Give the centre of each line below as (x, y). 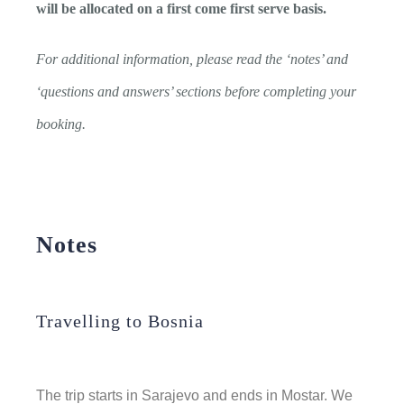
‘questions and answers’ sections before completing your (196, 91)
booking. (63, 124)
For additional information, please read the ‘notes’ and (192, 59)
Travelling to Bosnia (120, 321)
